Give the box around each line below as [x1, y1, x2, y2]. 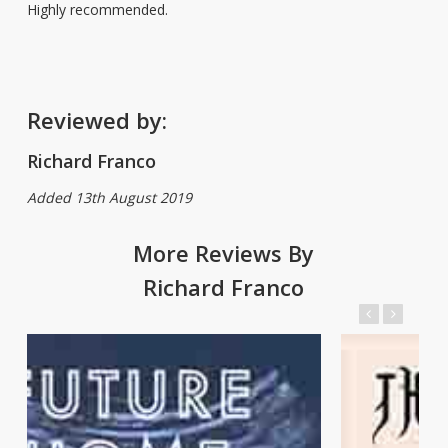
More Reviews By [133, 237, 315, 268]
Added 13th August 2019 [26, 187, 192, 207]
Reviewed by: [26, 104, 167, 135]
